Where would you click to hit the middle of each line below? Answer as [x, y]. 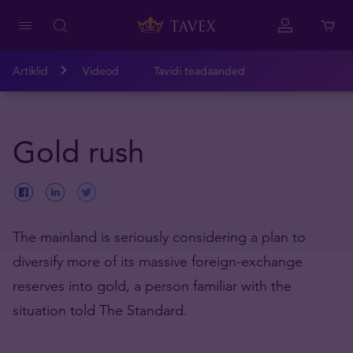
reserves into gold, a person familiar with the [152, 286]
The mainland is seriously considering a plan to [159, 237]
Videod [101, 71]
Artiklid [30, 71]
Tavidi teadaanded [199, 71]
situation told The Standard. [100, 310]
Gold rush [78, 152]
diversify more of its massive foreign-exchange [158, 261]
